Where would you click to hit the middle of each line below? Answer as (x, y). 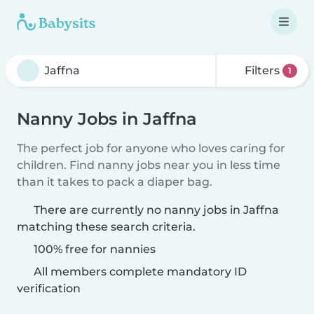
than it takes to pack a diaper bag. (115, 182)
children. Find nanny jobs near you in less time (149, 165)
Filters (262, 70)
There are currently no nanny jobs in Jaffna (156, 210)
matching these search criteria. (106, 227)
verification (49, 288)
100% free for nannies (93, 249)
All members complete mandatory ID (139, 272)
